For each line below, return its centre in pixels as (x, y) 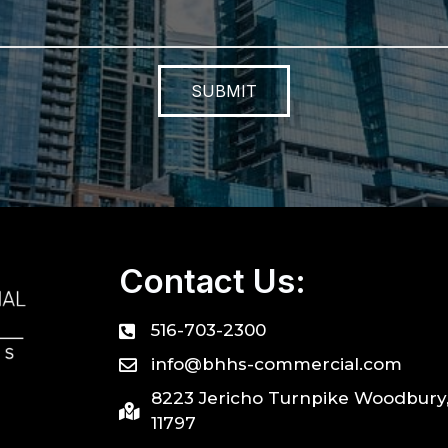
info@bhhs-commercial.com (277, 364)
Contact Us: (212, 281)
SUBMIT (224, 91)
